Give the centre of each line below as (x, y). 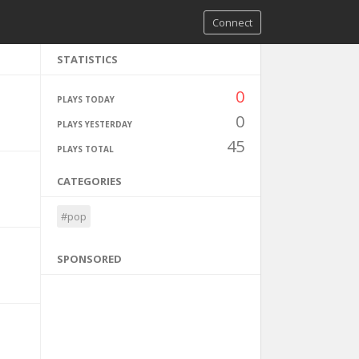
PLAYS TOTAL (85, 149)
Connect (232, 22)
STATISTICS (87, 59)
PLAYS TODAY (85, 99)
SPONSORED (89, 259)
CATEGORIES (89, 181)
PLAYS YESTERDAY (94, 124)
